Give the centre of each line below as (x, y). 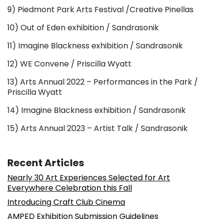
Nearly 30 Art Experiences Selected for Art (89, 177)
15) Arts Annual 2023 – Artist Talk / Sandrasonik (98, 128)
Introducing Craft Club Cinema (66, 202)
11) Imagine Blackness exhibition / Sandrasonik (95, 45)
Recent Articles (46, 163)
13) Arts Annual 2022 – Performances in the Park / (103, 82)
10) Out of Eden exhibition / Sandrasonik (83, 27)
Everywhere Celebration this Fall (70, 188)
